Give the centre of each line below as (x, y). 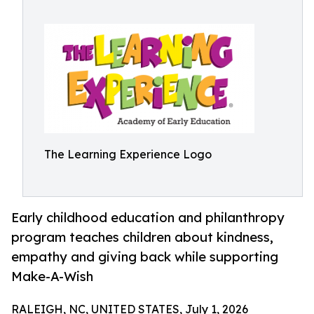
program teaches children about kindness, (142, 237)
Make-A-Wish (52, 277)
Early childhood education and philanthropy (148, 218)
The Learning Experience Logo (128, 154)
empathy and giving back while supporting (145, 257)
